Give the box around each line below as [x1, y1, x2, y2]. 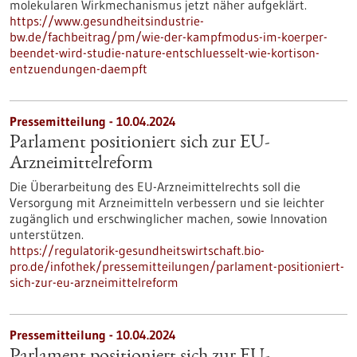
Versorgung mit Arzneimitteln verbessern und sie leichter [10, 194, 324, 210]
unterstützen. [10, 226, 84, 242]
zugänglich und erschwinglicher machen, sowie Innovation [10, 210, 328, 226]
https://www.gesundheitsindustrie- [10, 13, 204, 29]
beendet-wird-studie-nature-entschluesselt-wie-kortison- [10, 45, 320, 61]
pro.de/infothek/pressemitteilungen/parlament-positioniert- [10, 258, 344, 274]
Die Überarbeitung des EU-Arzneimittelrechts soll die [10, 178, 300, 194]
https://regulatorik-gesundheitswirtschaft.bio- [10, 242, 265, 258]
